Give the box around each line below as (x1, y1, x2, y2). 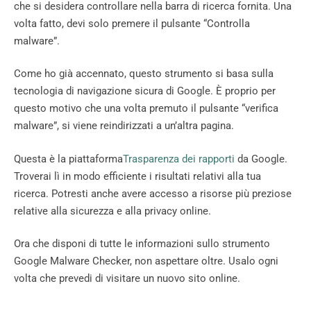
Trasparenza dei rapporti (123, 152, 235, 165)
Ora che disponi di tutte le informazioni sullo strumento (14, 237, 270, 251)
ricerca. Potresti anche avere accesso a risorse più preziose (14, 187, 292, 200)
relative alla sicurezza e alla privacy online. (14, 204, 211, 217)
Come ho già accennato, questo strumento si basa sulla (14, 67, 274, 81)
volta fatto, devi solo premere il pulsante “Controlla (14, 17, 250, 30)
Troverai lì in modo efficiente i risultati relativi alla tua (14, 169, 261, 183)
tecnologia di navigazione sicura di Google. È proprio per (14, 85, 276, 98)
